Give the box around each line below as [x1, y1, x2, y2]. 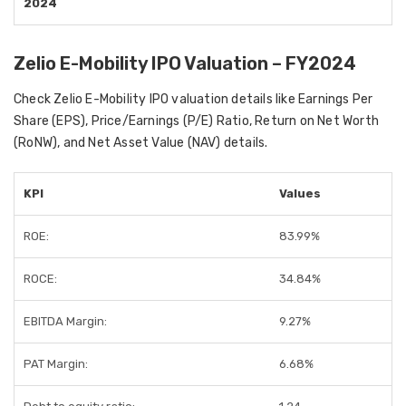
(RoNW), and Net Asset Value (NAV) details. [14, 135, 268, 150]
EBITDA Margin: [24, 314, 107, 328]
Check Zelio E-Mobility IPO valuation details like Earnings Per [14, 92, 373, 107]
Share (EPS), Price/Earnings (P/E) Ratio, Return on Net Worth [14, 113, 380, 129]
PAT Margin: [24, 357, 88, 371]
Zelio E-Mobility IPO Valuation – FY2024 [14, 53, 356, 74]
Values [279, 187, 321, 200]
